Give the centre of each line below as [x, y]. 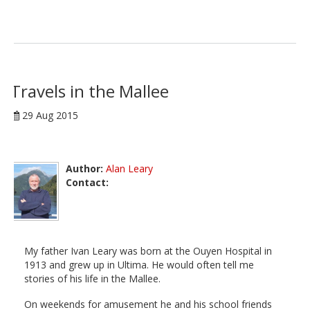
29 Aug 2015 [50, 115]
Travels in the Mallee [90, 91]
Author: [84, 168]
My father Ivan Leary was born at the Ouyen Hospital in [148, 250]
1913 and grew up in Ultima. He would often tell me [139, 264]
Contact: [87, 182]
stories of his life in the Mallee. [92, 278]
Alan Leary [129, 168]
